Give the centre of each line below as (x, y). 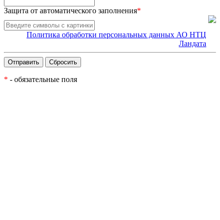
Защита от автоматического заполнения (70, 11)
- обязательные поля (42, 80)
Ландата (192, 44)
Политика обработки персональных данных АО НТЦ (116, 35)
